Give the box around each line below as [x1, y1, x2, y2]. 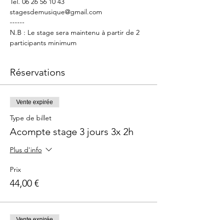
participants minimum [10, 38, 77, 47]
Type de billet [10, 113, 52, 122]
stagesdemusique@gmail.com [10, 7, 104, 16]
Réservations [10, 66, 65, 78]
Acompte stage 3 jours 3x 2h [10, 126, 134, 137]
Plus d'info [10, 145, 42, 155]
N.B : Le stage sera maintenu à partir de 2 [10, 28, 141, 37]
